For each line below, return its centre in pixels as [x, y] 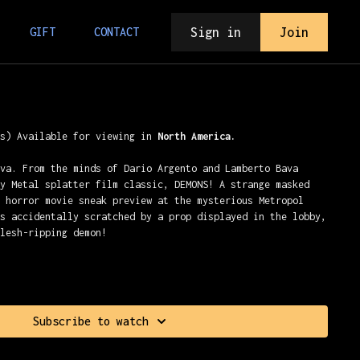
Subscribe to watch [91, 321]
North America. [194, 136]
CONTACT [116, 32]
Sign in [215, 32]
